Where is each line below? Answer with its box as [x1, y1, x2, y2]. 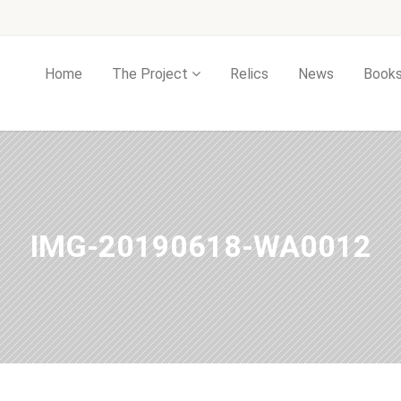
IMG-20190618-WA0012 [30, 228, 371, 265]
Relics [230, 65, 269, 82]
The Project [112, 65, 188, 82]
